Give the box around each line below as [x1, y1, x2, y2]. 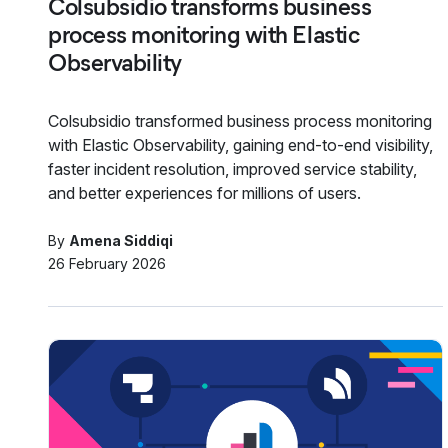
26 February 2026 [48, 254, 166, 272]
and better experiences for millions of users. [48, 182, 361, 203]
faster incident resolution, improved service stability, [48, 158, 417, 179]
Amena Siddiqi [69, 231, 173, 249]
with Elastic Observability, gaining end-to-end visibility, [48, 134, 433, 155]
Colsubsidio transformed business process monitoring [48, 110, 432, 131]
